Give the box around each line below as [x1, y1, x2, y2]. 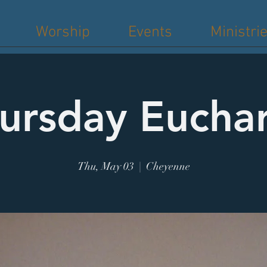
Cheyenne [145, 160, 190, 173]
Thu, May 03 [77, 160, 134, 173]
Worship [36, 23, 90, 42]
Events [128, 23, 172, 42]
